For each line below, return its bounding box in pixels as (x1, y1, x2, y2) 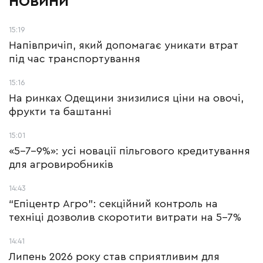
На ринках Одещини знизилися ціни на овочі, (9, 93, 244, 103)
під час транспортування (9, 53, 140, 64)
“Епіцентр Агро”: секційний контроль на (9, 198, 218, 209)
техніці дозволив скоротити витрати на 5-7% (9, 212, 241, 222)
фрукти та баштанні (9, 106, 112, 117)
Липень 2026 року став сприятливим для (9, 251, 220, 262)
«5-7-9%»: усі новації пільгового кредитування (9, 146, 250, 156)
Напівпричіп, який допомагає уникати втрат (9, 40, 238, 50)
